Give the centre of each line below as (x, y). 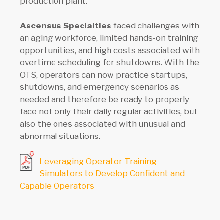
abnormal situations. (60, 136)
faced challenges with (155, 26)
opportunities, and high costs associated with (110, 50)
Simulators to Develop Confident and (112, 173)
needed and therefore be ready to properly (104, 99)
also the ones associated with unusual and (102, 124)
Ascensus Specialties (66, 26)
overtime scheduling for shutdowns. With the (110, 63)
